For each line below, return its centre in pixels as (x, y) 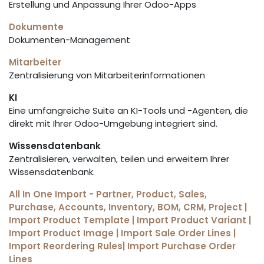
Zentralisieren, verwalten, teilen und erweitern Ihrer (119, 159)
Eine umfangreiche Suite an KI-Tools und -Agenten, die (128, 110)
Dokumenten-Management (70, 40)
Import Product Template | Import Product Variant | (130, 220)
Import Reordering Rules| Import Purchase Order (122, 246)
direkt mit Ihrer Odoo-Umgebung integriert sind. (113, 123)
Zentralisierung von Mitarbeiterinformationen (107, 75)
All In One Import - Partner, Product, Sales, (108, 194)
